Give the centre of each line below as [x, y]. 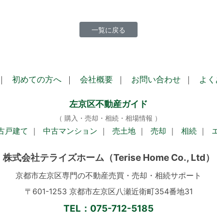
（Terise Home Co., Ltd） [159, 158]
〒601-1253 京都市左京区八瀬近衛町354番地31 [108, 192]
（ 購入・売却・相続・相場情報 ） [108, 118]
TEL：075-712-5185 [108, 209]
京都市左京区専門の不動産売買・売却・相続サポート [108, 176]
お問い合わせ [156, 80]
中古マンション [70, 131]
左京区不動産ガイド [108, 104]
